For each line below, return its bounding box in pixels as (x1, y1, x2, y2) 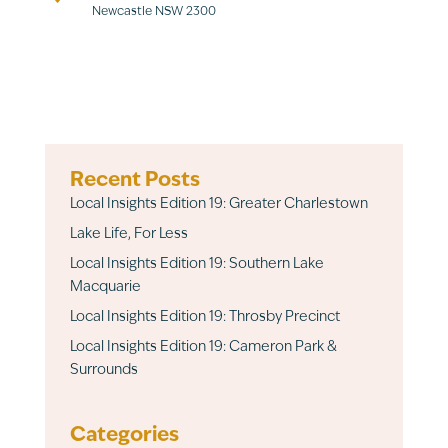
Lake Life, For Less (69, 226, 188, 242)
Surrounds (69, 362, 138, 378)
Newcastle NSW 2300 (91, 5, 216, 18)
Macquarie (69, 279, 141, 295)
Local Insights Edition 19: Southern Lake (69, 256, 324, 272)
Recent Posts (69, 170, 200, 191)
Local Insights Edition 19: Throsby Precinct (69, 309, 340, 325)
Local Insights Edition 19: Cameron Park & (69, 339, 337, 355)
